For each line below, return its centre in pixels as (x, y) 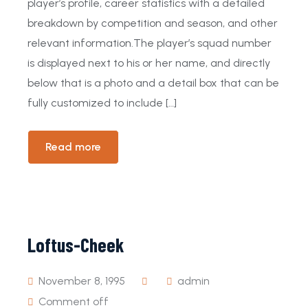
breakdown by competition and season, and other (153, 23)
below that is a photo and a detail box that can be (153, 83)
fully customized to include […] (102, 103)
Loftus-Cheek (76, 245)
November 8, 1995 (80, 281)
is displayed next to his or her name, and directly (149, 63)
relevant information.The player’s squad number (150, 43)
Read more (73, 147)
